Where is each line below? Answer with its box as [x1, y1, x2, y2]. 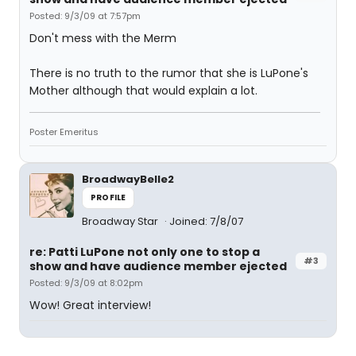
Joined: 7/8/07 [169, 214, 243, 229]
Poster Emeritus [29, 126, 99, 138]
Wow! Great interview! [29, 297, 151, 313]
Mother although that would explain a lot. [29, 83, 257, 99]
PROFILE [91, 192, 126, 203]
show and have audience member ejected [29, 258, 287, 274]
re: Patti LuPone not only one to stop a [29, 244, 260, 260]
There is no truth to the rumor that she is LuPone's [29, 65, 308, 81]
